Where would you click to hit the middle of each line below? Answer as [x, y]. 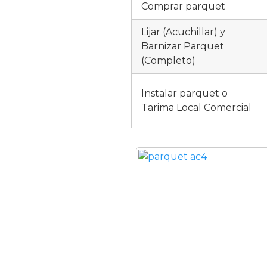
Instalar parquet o [184, 93]
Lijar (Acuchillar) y [183, 32]
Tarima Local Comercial [196, 108]
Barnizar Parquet [183, 46]
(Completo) [168, 60]
